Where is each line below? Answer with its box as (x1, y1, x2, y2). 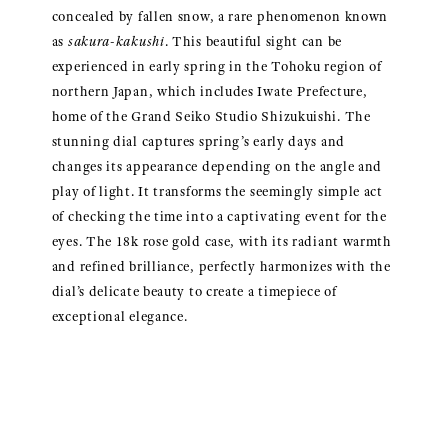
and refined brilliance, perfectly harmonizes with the (51, 257, 391, 275)
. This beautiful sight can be (164, 32, 342, 50)
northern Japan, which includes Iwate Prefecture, (51, 82, 368, 100)
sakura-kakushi (67, 32, 165, 50)
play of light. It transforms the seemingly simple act (51, 182, 383, 200)
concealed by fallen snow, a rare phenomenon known (51, 7, 389, 25)
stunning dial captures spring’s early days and (51, 132, 345, 150)
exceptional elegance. (51, 307, 188, 325)
